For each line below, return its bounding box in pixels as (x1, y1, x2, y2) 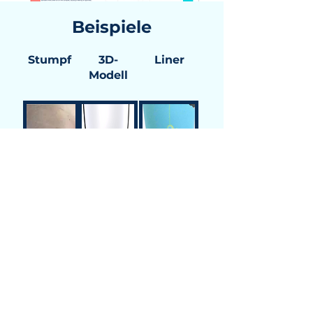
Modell (89, 68, 128, 82)
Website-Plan (7, 284, 101, 300)
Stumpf (28, 53, 71, 66)
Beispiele (72, 17, 152, 37)
